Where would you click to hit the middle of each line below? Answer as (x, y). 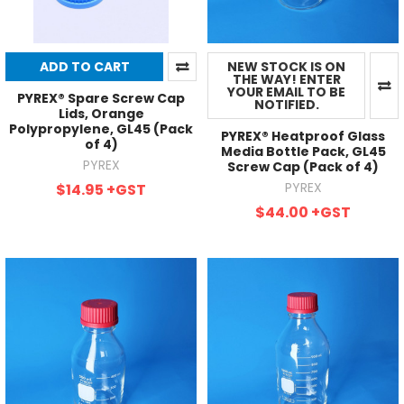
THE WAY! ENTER (286, 79)
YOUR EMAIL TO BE (286, 92)
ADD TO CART (84, 66)
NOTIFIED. (286, 104)
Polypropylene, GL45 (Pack (101, 129)
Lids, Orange (101, 113)
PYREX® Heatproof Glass (303, 136)
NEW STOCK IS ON (286, 66)
